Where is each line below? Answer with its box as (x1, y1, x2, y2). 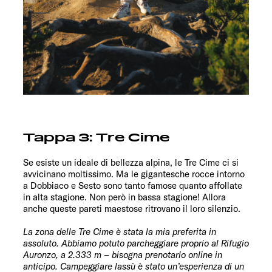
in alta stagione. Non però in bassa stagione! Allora (23, 191, 226, 203)
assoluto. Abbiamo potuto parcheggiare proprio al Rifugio (23, 237, 249, 250)
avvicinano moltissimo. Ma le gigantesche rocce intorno (23, 168, 245, 180)
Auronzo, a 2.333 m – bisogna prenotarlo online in (23, 249, 222, 261)
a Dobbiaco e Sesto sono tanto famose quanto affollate (23, 180, 242, 192)
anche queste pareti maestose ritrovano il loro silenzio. (23, 203, 240, 215)
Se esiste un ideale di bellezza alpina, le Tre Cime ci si (23, 157, 239, 169)
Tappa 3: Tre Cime (23, 131, 169, 146)
